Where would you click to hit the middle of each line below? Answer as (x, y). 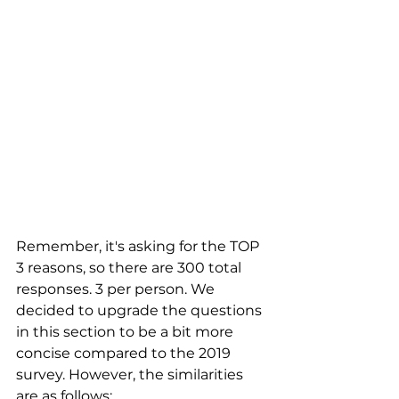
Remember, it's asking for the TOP (139, 247)
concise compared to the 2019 (125, 354)
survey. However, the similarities (131, 375)
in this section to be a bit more (126, 332)
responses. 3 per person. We (117, 289)
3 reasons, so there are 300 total (130, 268)
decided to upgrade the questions (141, 311)
